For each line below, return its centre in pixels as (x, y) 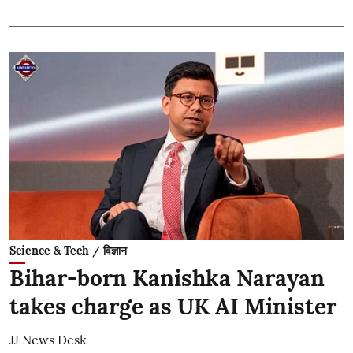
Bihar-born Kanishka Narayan (167, 278)
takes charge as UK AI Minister (173, 306)
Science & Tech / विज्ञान (68, 250)
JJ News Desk (48, 339)
